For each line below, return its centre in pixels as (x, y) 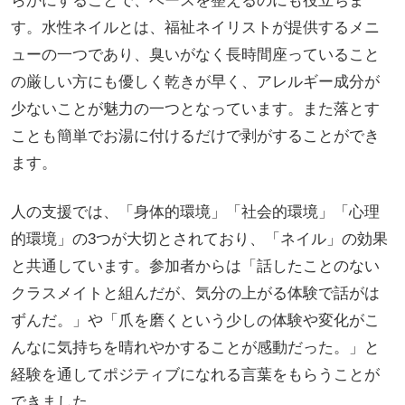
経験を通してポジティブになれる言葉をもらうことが (195, 374)
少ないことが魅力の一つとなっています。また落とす (195, 108)
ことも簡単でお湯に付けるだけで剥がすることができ (195, 136)
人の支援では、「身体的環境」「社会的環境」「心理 (195, 212)
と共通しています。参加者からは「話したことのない (195, 266)
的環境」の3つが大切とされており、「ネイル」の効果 (199, 239)
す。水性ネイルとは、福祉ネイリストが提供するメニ (195, 27)
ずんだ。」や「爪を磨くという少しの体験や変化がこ (195, 320)
